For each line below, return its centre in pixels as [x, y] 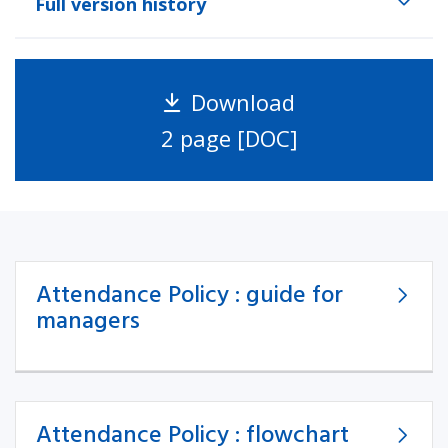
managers [88, 321]
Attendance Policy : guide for [189, 295]
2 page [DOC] [229, 138]
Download [242, 102]
